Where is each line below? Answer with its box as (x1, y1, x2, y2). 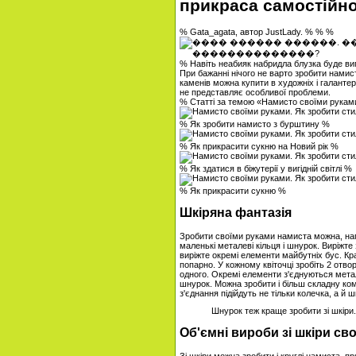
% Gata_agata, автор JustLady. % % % (180, 27, 334, 37)
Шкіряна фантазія (180, 206, 292, 220)
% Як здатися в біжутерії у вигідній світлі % (180, 164, 352, 174)
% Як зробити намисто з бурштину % (180, 119, 330, 130)
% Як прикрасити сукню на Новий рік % (180, 141, 339, 152)
